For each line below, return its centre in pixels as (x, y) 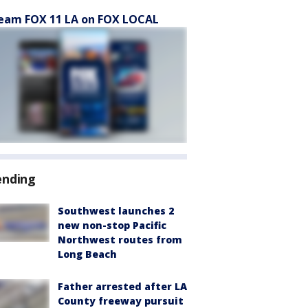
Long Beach (87, 254)
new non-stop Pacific (112, 225)
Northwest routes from (120, 240)
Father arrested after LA (122, 286)
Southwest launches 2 (116, 211)
